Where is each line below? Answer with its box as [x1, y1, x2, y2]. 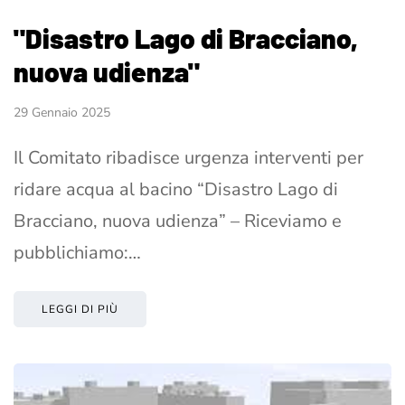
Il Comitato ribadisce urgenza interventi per [14, 146, 363, 171]
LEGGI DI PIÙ [42, 302, 118, 317]
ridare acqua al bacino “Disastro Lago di [14, 177, 338, 202]
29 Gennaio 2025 [14, 104, 110, 122]
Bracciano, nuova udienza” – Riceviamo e [14, 209, 342, 234]
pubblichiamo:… [14, 240, 141, 266]
